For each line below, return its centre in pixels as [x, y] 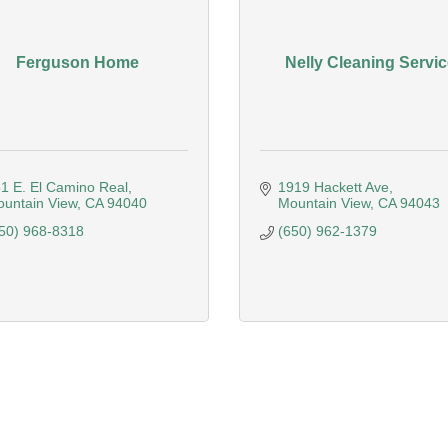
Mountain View [323, 203]
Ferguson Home [78, 62]
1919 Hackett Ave [333, 187]
